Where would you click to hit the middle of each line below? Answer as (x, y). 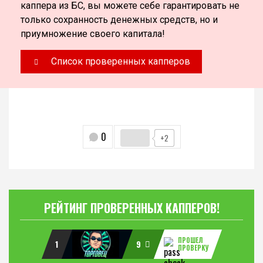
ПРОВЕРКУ (193, 248)
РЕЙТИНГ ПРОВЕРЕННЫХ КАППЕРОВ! (131, 208)
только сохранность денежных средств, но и (119, 20)
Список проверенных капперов (121, 62)
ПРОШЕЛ (190, 240)
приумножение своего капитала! (93, 34)
